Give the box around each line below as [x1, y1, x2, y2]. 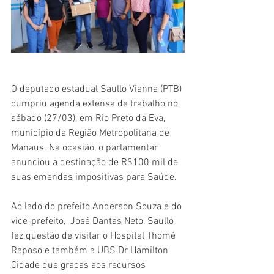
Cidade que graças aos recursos [11, 259, 148, 272]
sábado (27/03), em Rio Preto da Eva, [11, 113, 168, 125]
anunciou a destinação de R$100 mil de [11, 157, 180, 169]
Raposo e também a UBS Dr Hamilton [11, 245, 171, 257]
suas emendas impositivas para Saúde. [11, 171, 179, 183]
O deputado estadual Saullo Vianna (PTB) [11, 83, 184, 95]
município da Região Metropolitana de [11, 127, 172, 139]
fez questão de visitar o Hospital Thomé [11, 230, 178, 242]
